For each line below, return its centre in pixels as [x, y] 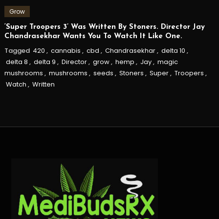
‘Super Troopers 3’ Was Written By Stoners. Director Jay [104, 27]
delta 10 [173, 51]
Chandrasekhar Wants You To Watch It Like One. [93, 37]
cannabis [66, 51]
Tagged [18, 51]
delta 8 [17, 62]
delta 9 [44, 62]
